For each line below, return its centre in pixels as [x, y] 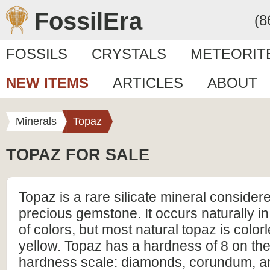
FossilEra [88, 21]
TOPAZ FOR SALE [78, 155]
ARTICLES [148, 83]
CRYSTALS [129, 54]
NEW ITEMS [47, 83]
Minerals [36, 121]
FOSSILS [37, 54]
